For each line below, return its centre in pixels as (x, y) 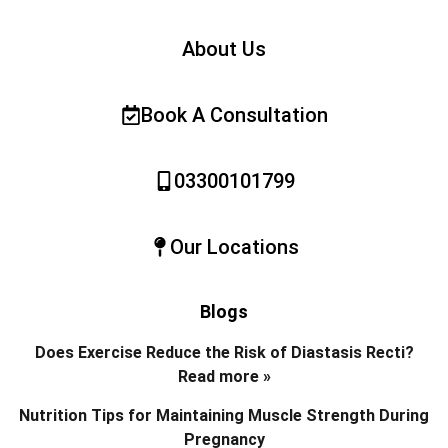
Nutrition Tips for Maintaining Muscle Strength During (224, 415)
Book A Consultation (234, 114)
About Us (224, 48)
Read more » (224, 376)
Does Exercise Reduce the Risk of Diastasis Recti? (224, 352)
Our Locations (234, 246)
